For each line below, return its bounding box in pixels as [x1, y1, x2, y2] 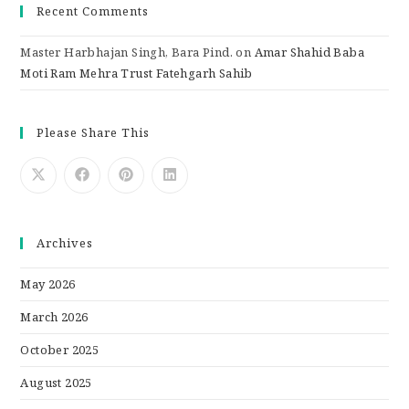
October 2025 [20, 341, 100, 359]
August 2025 [20, 374, 92, 392]
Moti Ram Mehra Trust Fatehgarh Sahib [20, 65, 253, 82]
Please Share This [37, 124, 151, 142]
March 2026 [20, 309, 89, 326]
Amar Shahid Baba [254, 44, 365, 61]
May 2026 [20, 276, 76, 293]
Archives [37, 235, 94, 252]
